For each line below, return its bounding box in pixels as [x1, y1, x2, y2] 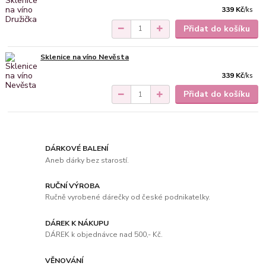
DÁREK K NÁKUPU [45, 218, 109, 228]
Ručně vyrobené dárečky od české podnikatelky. [45, 192, 211, 202]
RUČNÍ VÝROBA [45, 180, 100, 191]
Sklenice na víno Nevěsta [40, 52, 129, 62]
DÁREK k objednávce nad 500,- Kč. [45, 230, 163, 240]
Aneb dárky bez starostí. [45, 155, 129, 165]
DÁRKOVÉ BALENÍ [45, 143, 109, 153]
